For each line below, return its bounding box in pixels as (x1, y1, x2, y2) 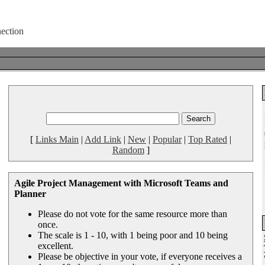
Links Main (35, 134, 79, 144)
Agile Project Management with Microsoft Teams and (14, 178, 228, 188)
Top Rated (188, 134, 227, 144)
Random (112, 145, 144, 155)
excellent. (38, 241, 73, 251)
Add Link (85, 134, 121, 144)
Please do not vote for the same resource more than (38, 209, 227, 219)
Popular (153, 134, 182, 144)
